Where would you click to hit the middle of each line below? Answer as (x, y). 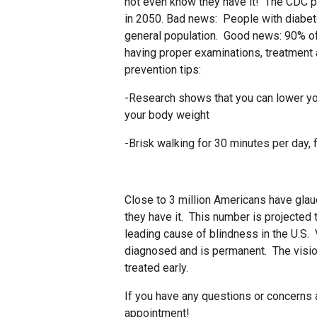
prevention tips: (163, 70)
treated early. (156, 268)
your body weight (167, 115)
